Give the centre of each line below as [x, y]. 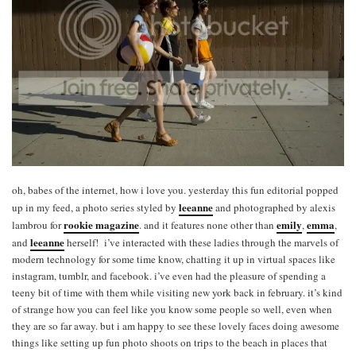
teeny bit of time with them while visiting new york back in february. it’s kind [177, 293]
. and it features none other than [208, 225]
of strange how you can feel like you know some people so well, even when [172, 310]
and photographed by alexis [274, 208]
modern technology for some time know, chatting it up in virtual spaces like [174, 259]
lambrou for [38, 225]
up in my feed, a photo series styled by [95, 208]
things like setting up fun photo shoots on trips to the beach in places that [170, 343]
